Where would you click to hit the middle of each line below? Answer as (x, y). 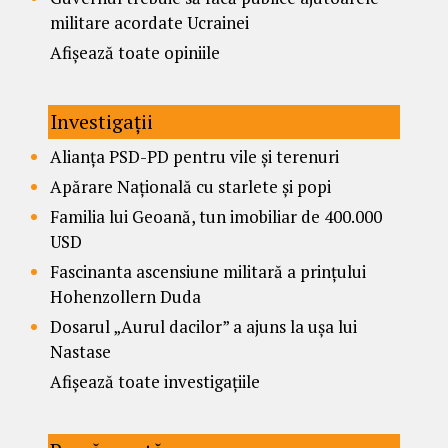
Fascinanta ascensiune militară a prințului (208, 271)
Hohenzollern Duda (125, 296)
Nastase (80, 351)
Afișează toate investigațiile (155, 381)
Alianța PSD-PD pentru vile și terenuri (194, 156)
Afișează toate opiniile (135, 52)
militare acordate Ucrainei (149, 22)
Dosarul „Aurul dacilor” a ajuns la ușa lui (203, 326)
